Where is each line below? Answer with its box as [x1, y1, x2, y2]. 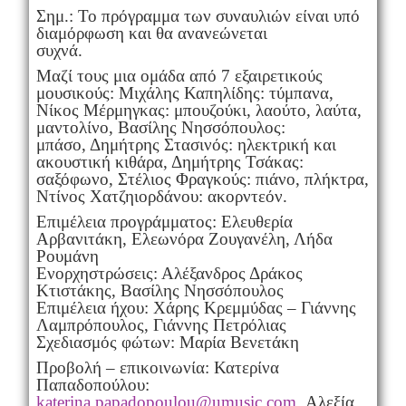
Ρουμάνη [35, 246, 99, 266]
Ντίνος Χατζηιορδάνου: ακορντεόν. [35, 186, 287, 206]
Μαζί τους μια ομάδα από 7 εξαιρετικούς [35, 65, 323, 85]
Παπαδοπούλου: [35, 374, 150, 394]
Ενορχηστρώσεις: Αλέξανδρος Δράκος [35, 263, 303, 283]
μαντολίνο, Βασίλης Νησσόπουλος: [35, 117, 285, 137]
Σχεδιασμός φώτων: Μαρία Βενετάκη [35, 332, 299, 352]
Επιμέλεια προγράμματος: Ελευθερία [35, 211, 293, 231]
